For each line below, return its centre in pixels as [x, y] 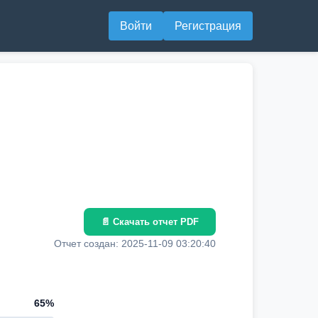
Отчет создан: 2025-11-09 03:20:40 [135, 243]
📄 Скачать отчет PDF [150, 222]
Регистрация [208, 26]
